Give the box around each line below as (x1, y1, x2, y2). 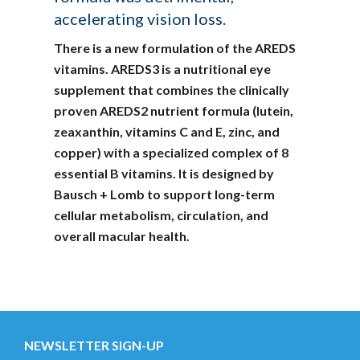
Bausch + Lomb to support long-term (54, 186, 276, 202)
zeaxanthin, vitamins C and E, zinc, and (54, 124, 280, 139)
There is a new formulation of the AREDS (54, 40, 297, 55)
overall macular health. (54, 228, 190, 243)
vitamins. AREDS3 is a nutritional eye (54, 61, 272, 76)
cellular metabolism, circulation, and (54, 207, 269, 223)
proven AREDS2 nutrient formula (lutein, (54, 103, 294, 118)
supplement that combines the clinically (54, 82, 290, 97)
